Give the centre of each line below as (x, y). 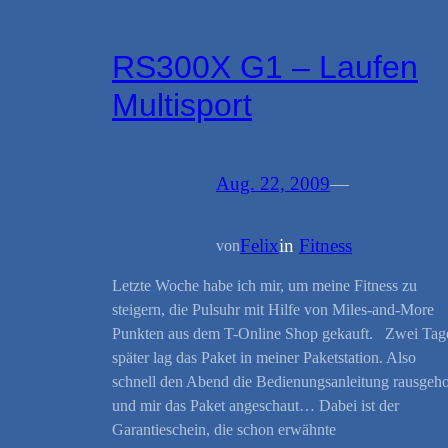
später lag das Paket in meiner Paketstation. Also (264, 357)
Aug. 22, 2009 (273, 184)
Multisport (182, 104)
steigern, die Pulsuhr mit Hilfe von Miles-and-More (273, 309)
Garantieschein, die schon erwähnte (224, 429)
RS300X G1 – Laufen (265, 66)
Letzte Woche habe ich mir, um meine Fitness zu (264, 285)
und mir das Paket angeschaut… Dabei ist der (255, 405)
